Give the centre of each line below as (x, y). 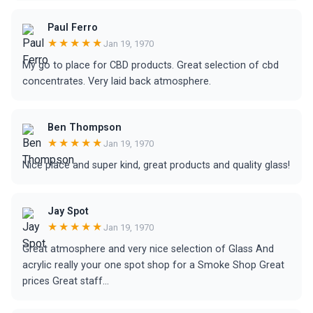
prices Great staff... (66, 281)
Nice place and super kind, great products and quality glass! (156, 165)
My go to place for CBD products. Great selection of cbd (151, 65)
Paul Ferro (73, 28)
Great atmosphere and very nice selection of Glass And (148, 249)
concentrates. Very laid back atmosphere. (117, 81)
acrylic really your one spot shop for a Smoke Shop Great (153, 265)
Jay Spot (68, 211)
